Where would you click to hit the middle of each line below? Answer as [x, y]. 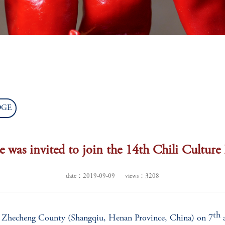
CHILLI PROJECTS [146, 29]
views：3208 [142, 177]
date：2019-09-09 [90, 177]
